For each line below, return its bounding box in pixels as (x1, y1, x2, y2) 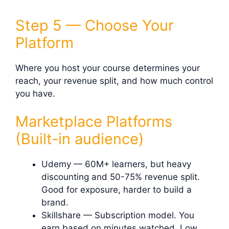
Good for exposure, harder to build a (41, 185, 192, 195)
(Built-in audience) (15, 130, 144, 148)
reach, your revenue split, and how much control (15, 75, 213, 86)
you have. (15, 88, 55, 99)
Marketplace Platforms (15, 112, 172, 131)
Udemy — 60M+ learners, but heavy (41, 159, 191, 170)
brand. (41, 197, 68, 208)
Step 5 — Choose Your (15, 16, 174, 34)
